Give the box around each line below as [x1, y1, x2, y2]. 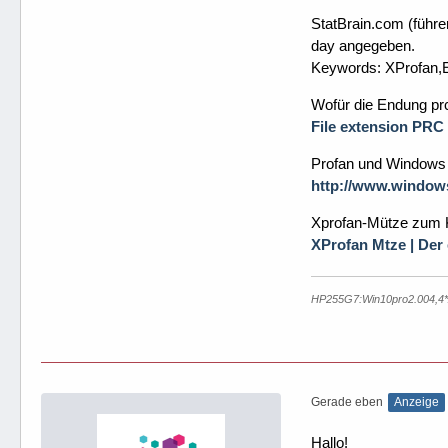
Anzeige [394, 395, 439, 409]
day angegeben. [311, 37, 415, 54]
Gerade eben [311, 395, 383, 409]
